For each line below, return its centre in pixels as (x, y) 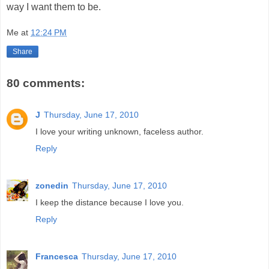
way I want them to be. (54, 7)
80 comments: (46, 83)
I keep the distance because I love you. (110, 202)
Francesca (57, 256)
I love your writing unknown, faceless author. (119, 131)
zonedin (52, 185)
